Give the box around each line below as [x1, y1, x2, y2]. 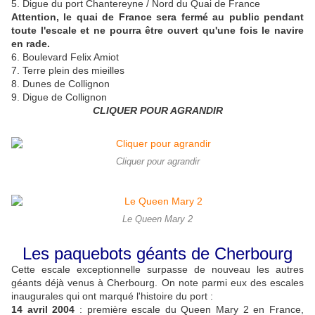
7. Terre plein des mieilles [11, 65, 124, 77]
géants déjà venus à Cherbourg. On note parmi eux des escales [11, 277, 304, 289]
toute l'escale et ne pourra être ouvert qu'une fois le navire [11, 25, 304, 37]
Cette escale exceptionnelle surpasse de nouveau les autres [11, 264, 304, 276]
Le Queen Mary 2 [122, 214, 193, 225]
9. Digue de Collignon [11, 91, 107, 103]
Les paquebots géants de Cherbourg [22, 244, 292, 264]
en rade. [11, 38, 50, 50]
